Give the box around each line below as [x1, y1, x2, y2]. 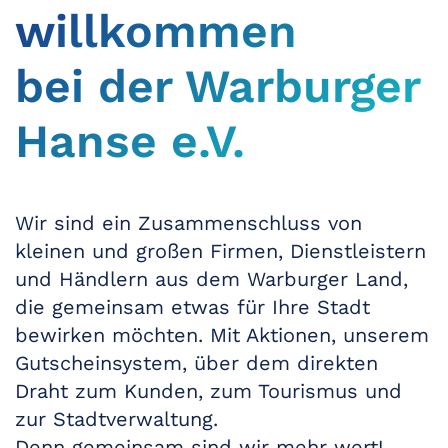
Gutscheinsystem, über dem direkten [15, 351, 378, 376]
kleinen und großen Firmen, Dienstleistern [15, 239, 426, 264]
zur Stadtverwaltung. [15, 407, 218, 432]
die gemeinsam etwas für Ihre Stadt [15, 295, 370, 320]
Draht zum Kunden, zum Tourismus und [15, 379, 402, 404]
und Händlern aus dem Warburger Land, [15, 267, 408, 292]
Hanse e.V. [15, 114, 245, 169]
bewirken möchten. [15, 323, 210, 348]
